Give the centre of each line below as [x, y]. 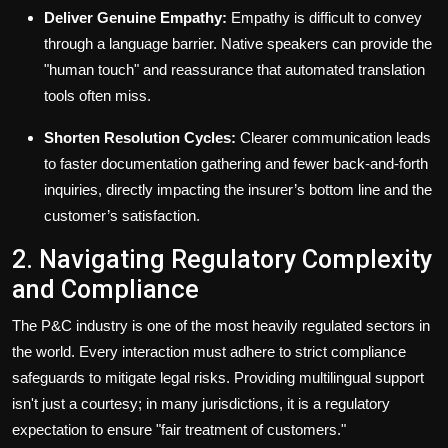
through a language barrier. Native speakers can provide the [238, 44]
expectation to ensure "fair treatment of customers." [179, 430]
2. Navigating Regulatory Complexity [222, 260]
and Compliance [105, 290]
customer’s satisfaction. [122, 216]
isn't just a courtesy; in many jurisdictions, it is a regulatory [201, 404]
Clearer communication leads [333, 138]
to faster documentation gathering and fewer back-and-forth [236, 164]
